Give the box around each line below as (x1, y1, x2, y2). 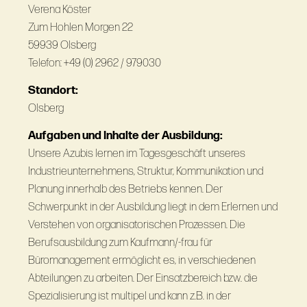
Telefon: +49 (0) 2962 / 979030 (27, 56, 161, 71)
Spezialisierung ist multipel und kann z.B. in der (27, 289, 231, 304)
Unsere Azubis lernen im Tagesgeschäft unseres (27, 147, 245, 161)
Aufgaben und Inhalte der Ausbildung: (27, 129, 223, 143)
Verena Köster (27, 3, 91, 17)
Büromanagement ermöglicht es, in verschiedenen (27, 254, 256, 268)
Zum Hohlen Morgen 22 (27, 21, 133, 35)
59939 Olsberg (27, 38, 96, 53)
